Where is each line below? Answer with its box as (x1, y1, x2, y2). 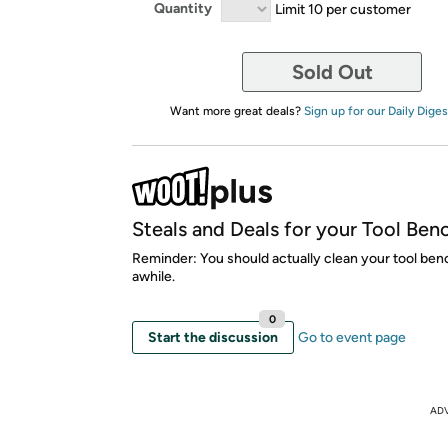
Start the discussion (148, 328, 278, 346)
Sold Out (291, 59, 373, 84)
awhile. (132, 267, 175, 285)
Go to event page (298, 328, 406, 346)
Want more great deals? (169, 103, 304, 118)
